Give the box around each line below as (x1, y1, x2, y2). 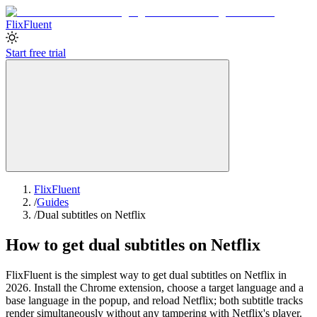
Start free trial (6, 47, 66, 59)
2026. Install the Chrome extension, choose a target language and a (6, 281, 304, 294)
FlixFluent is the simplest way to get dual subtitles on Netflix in (6, 268, 287, 281)
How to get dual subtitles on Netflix (6, 235, 260, 254)
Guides (37, 196, 69, 208)
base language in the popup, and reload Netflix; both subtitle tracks (6, 294, 303, 306)
